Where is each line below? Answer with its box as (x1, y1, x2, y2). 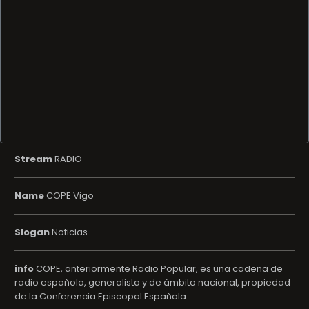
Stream (14, 152, 52, 166)
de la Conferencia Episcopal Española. (14, 290, 188, 303)
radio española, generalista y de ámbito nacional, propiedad (14, 276, 290, 289)
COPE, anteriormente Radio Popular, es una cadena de (34, 262, 283, 275)
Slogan (14, 226, 50, 239)
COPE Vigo (44, 189, 94, 202)
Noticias (50, 226, 88, 239)
